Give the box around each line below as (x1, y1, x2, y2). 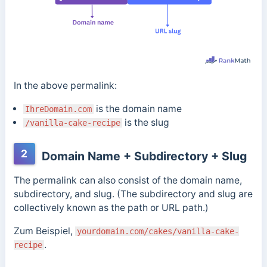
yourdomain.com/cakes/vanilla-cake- (76, 226, 239, 236)
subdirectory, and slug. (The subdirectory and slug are (13, 188, 253, 200)
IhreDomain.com (24, 104, 92, 114)
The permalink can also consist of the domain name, (13, 175, 242, 187)
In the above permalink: (13, 79, 117, 91)
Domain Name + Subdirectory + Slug (38, 149, 247, 164)
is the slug (122, 116, 169, 128)
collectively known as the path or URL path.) (13, 202, 209, 214)
